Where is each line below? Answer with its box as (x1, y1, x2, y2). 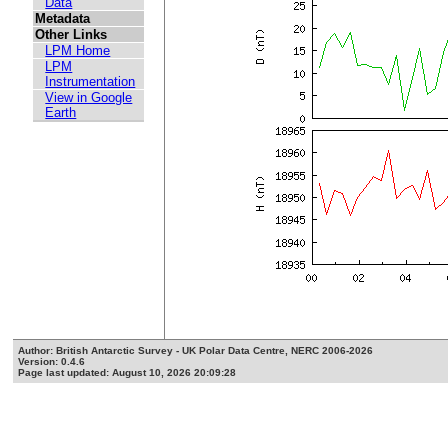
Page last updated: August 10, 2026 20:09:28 (18, 367, 237, 379)
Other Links (35, 27, 108, 43)
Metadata (35, 11, 91, 27)
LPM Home (45, 43, 111, 59)
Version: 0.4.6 (18, 356, 86, 368)
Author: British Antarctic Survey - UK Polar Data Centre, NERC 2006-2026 (18, 345, 374, 357)
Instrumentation (45, 74, 136, 90)
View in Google (45, 90, 133, 106)
